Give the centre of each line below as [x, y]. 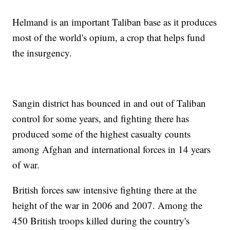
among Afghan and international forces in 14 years [112, 149]
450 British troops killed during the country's [101, 221]
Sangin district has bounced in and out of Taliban [109, 103]
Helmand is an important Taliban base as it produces [115, 22]
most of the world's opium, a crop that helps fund [109, 37]
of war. [26, 165]
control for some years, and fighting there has [101, 119]
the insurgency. [42, 53]
